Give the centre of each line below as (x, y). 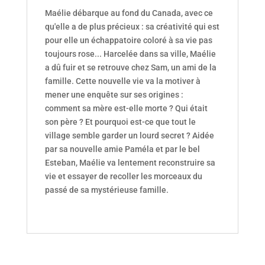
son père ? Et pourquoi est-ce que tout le (120, 122)
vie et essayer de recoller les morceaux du (123, 177)
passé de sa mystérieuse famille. (106, 190)
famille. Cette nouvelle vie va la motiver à (122, 81)
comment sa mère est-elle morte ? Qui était (126, 109)
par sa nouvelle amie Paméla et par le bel (122, 149)
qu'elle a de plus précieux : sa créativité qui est (132, 27)
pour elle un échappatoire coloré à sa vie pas (128, 41)
